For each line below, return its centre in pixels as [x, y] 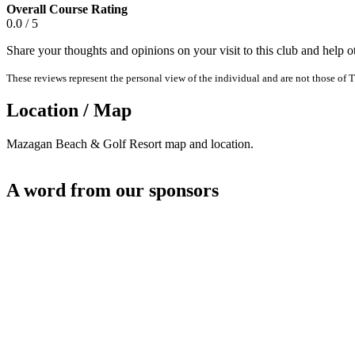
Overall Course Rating [67, 9]
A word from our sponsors [113, 191]
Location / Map [69, 111]
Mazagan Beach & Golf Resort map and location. [130, 144]
